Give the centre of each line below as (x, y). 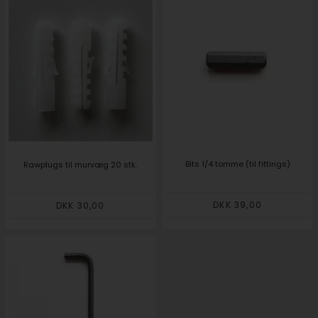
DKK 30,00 (80, 206)
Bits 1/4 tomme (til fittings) (237, 164)
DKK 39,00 (238, 205)
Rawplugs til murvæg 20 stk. (81, 165)
